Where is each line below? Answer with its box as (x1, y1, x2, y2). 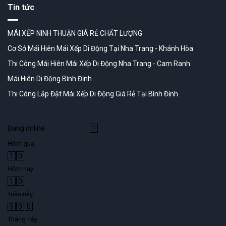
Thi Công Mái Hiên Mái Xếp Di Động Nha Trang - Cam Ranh (8, 60, 190, 68)
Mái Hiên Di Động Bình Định (8, 75, 92, 83)
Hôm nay (8, 165, 33, 173)
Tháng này (8, 215, 37, 223)
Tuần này (8, 190, 33, 198)
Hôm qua (8, 140, 34, 147)
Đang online (8, 124, 45, 132)
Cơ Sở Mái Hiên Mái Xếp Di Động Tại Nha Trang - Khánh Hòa (8, 44, 193, 52)
